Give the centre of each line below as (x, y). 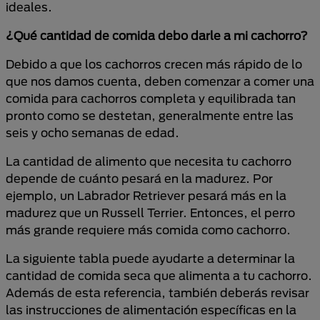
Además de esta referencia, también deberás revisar (157, 292)
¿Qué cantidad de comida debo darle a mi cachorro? (157, 35)
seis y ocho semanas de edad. (92, 132)
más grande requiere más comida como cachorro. (148, 230)
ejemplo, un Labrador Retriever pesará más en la (146, 195)
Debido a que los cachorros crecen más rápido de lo (154, 64)
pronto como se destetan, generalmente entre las (150, 115)
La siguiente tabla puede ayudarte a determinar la (150, 258)
